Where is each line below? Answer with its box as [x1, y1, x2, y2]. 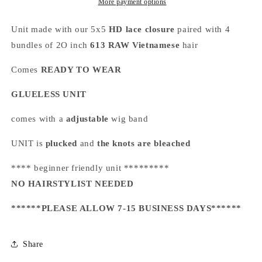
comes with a [11, 114, 66, 124]
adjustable [65, 114, 109, 124]
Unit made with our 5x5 [11, 25, 109, 35]
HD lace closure [108, 25, 178, 35]
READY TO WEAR [40, 65, 125, 75]
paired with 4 [177, 25, 230, 35]
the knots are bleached [97, 139, 191, 149]
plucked [45, 139, 80, 149]
